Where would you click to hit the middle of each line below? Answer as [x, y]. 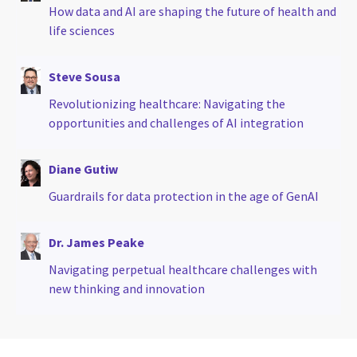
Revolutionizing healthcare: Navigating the [167, 104]
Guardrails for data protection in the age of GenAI [184, 196]
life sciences [82, 31]
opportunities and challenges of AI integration [176, 123]
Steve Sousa [84, 77]
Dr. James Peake [96, 243]
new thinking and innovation [127, 289]
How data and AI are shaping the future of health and [192, 12]
